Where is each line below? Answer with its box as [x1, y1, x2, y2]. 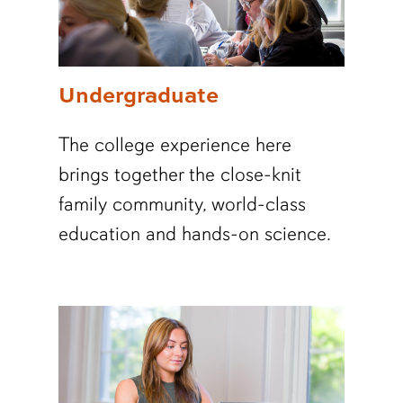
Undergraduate [58, 78, 219, 110]
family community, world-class [58, 192, 306, 217]
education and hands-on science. [58, 221, 331, 246]
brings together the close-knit [58, 162, 301, 187]
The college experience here [58, 132, 291, 157]
